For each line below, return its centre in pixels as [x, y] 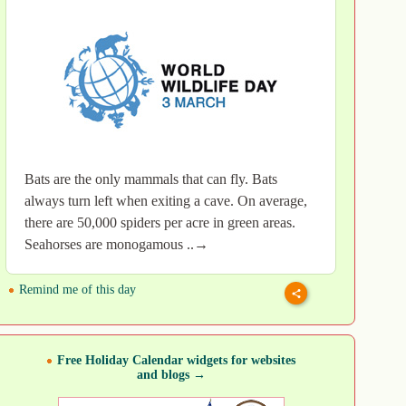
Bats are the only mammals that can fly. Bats [151, 179]
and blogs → [171, 375]
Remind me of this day [76, 290]
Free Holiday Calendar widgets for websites [176, 361]
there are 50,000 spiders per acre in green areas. [160, 223]
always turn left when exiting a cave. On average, [166, 201]
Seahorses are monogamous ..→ [116, 245]
